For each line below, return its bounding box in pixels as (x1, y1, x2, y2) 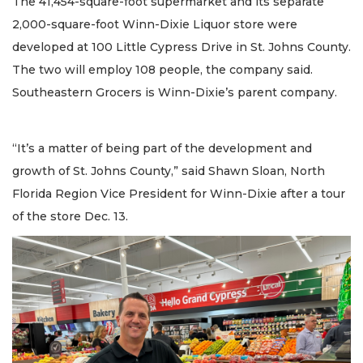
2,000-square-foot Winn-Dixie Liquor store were (12, 17, 297, 32)
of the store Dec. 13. (12, 208, 128, 224)
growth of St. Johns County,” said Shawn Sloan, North (12, 163, 325, 178)
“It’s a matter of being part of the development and (12, 140, 312, 156)
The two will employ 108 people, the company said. (12, 62, 313, 78)
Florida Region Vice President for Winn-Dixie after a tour (12, 186, 345, 201)
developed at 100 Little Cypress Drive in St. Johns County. (12, 40, 351, 55)
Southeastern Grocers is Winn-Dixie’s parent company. (12, 85, 337, 100)
